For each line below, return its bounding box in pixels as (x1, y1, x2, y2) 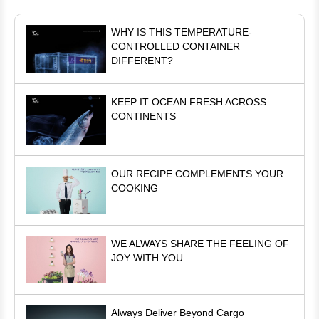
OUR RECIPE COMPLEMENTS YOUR (111, 168, 284, 180)
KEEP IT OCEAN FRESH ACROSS (111, 95, 267, 108)
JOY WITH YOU (111, 251, 184, 263)
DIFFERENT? (111, 55, 174, 67)
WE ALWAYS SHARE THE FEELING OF (111, 237, 290, 249)
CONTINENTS (111, 110, 177, 122)
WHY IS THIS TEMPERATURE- (111, 26, 253, 38)
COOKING (111, 182, 159, 194)
